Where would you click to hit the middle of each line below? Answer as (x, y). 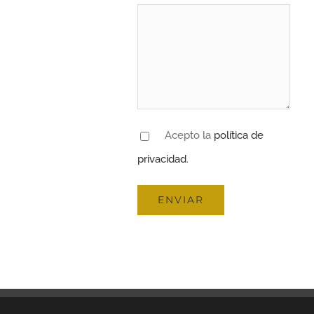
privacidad (162, 159)
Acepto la (187, 135)
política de (238, 135)
